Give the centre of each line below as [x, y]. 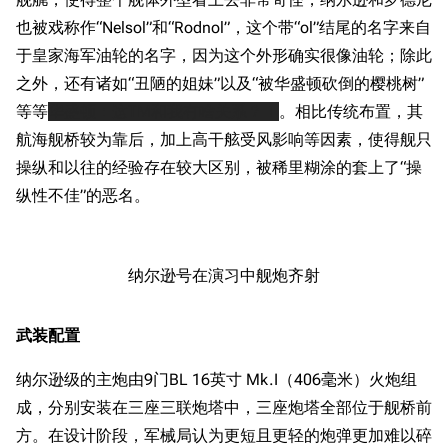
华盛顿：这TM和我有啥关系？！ [163, 111]
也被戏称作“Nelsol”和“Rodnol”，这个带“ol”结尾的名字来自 [223, 27]
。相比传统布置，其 [351, 111]
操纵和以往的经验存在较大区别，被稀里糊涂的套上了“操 [219, 167]
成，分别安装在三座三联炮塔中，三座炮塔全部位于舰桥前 [224, 407]
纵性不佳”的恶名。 [83, 195]
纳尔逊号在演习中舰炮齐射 [224, 275]
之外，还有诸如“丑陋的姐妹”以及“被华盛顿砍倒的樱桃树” [220, 83]
